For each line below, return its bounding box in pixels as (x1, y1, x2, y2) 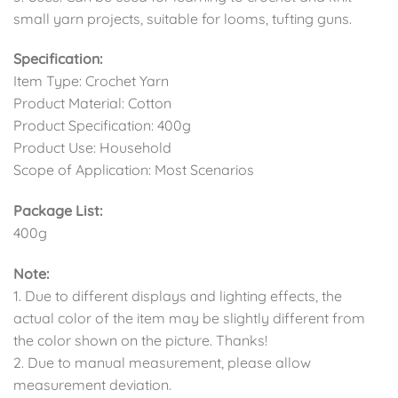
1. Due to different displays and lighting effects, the (13, 287, 342, 306)
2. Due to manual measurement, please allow (13, 354, 311, 372)
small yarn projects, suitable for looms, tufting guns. (13, 9, 352, 28)
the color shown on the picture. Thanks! (13, 331, 267, 350)
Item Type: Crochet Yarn (13, 72, 169, 91)
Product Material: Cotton (13, 94, 171, 113)
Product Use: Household (13, 139, 171, 157)
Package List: (13, 202, 102, 220)
